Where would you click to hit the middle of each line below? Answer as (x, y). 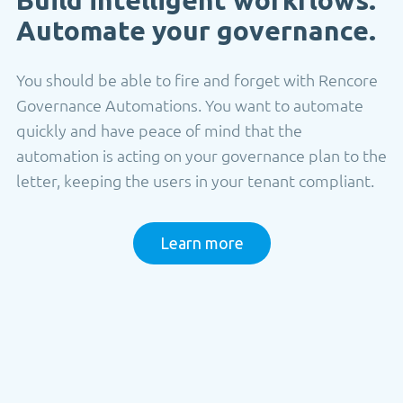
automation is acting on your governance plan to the (201, 155)
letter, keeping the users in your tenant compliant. (195, 180)
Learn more (201, 242)
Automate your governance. (196, 30)
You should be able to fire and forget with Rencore (197, 79)
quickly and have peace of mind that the (159, 130)
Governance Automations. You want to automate (190, 104)
